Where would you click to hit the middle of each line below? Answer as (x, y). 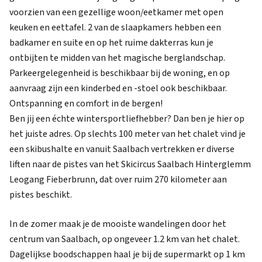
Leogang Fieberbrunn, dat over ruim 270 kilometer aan (118, 180)
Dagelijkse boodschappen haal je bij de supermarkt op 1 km (127, 254)
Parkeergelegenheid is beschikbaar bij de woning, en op (120, 73)
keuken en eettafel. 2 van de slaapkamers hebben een (115, 27)
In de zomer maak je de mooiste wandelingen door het (118, 224)
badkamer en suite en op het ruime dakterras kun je (111, 43)
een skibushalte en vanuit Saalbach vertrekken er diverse (122, 149)
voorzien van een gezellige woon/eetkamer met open (116, 12)
